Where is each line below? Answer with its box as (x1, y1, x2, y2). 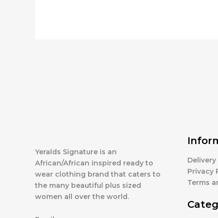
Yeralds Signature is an (35, 147, 117, 156)
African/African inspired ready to (35, 158, 153, 167)
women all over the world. (35, 192, 129, 201)
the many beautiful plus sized (35, 181, 141, 190)
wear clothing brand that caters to (35, 169, 161, 179)
